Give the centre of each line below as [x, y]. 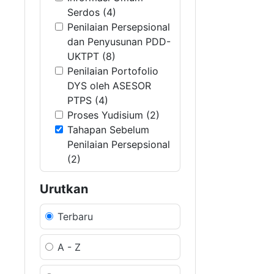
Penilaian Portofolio [113, 71]
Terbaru [75, 217]
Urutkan [64, 189]
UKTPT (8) [91, 56]
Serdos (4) [92, 12]
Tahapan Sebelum [108, 130]
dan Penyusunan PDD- [119, 42]
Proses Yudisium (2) [113, 115]
